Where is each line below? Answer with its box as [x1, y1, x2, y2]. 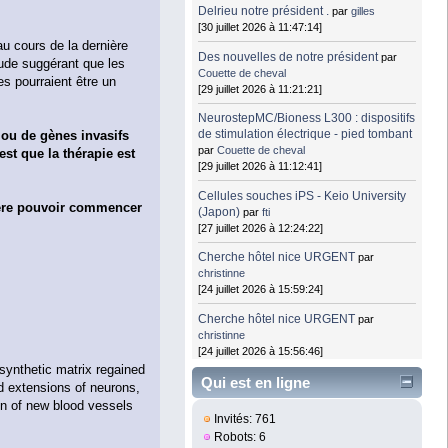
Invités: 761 [211, 412, 277, 427]
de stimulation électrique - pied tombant [198, 127, 413, 142]
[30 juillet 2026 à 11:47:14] [198, 21, 323, 34]
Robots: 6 [211, 430, 267, 445]
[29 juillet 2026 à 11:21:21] [198, 82, 323, 95]
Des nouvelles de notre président [198, 49, 379, 64]
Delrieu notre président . [198, 4, 330, 19]
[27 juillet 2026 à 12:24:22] [198, 221, 324, 234]
